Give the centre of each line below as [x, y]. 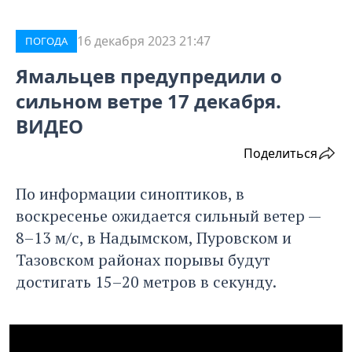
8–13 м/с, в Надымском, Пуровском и [154, 238]
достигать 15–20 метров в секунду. [146, 282]
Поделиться [280, 154]
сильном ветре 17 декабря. [148, 101]
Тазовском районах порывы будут [143, 260]
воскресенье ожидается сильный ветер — [168, 216]
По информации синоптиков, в [130, 194]
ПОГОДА [46, 41]
